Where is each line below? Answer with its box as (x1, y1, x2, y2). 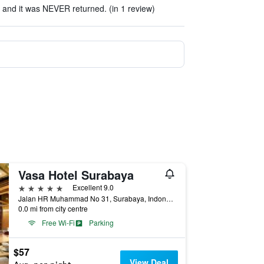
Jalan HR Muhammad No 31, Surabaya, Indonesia (166, 193, 173, 203)
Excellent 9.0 (72, 182, 114, 192)
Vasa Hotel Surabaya (18, 166, 134, 183)
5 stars (17, 181, 45, 193)
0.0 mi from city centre (18, 203, 88, 213)
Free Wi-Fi (41, 217, 75, 227)
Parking (88, 217, 114, 227)
